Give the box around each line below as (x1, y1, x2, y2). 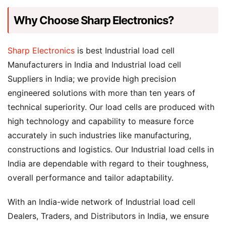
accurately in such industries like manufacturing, (8, 130, 191, 140)
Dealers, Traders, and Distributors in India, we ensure (8, 211, 209, 221)
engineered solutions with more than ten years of (8, 88, 195, 98)
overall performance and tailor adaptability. (8, 173, 174, 183)
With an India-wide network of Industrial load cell (8, 197, 195, 207)
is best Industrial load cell (75, 45, 175, 55)
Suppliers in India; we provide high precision (8, 74, 176, 84)
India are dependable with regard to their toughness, (8, 158, 208, 168)
